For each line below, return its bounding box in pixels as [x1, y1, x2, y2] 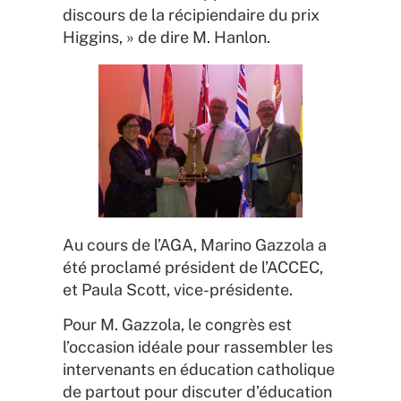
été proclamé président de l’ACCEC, [63, 257, 323, 277]
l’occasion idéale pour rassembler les [63, 337, 333, 357]
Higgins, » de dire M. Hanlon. [63, 27, 270, 47]
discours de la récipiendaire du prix [63, 4, 320, 24]
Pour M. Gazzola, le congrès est [63, 315, 292, 335]
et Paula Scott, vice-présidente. [63, 279, 293, 299]
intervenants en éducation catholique [63, 360, 335, 380]
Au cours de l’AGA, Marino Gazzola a [63, 235, 327, 254]
